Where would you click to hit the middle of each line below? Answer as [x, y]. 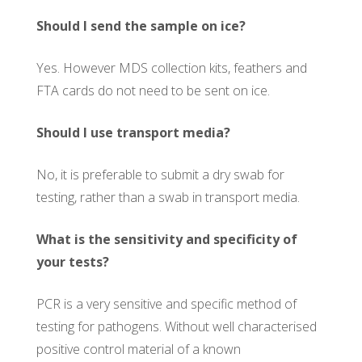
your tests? [72, 261]
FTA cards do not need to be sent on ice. [153, 90]
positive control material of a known [138, 349]
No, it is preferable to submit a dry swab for [160, 174]
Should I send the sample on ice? [141, 25]
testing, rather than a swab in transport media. [168, 197]
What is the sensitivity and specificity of [166, 239]
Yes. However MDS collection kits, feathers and [171, 67]
